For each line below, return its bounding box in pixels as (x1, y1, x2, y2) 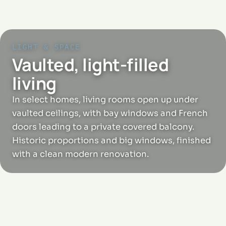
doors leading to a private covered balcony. (12, 121, 194, 132)
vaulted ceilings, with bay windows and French (12, 107, 208, 119)
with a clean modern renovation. (12, 148, 149, 159)
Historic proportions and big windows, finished (12, 135, 211, 146)
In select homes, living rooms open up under (12, 94, 198, 105)
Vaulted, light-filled (12, 52, 169, 76)
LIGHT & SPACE (12, 42, 81, 51)
